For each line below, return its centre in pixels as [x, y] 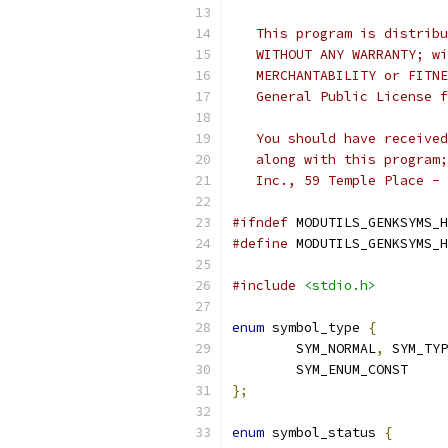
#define [260, 243]
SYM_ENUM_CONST [352, 369]
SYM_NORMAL [336, 348]
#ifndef [260, 222]
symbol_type [316, 327]
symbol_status [324, 432]
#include [264, 285]
